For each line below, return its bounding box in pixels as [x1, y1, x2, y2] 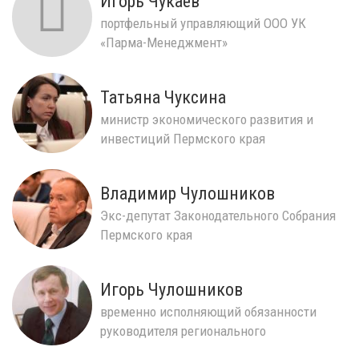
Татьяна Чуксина [100, 87, 226, 107]
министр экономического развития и [100, 111, 313, 127]
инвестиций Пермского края [100, 130, 265, 147]
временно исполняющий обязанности [100, 303, 317, 320]
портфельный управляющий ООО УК [100, 14, 306, 31]
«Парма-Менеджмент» [100, 34, 228, 50]
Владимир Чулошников [100, 183, 275, 204]
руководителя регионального [100, 322, 266, 339]
